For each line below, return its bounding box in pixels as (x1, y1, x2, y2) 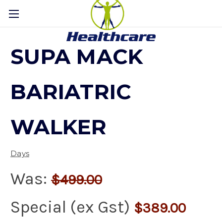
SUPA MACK (10, 44, 143, 70)
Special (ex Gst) (10, 197, 134, 217)
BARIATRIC (10, 79, 132, 105)
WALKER (10, 114, 107, 140)
